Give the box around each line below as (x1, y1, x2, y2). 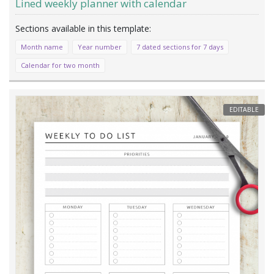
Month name (21, 42, 63, 52)
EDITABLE (229, 105, 259, 114)
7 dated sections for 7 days (136, 42, 223, 52)
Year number (78, 42, 122, 52)
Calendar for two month (21, 61, 100, 70)
